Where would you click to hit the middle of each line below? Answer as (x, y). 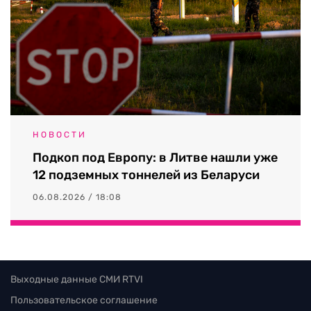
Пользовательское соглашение (84, 300)
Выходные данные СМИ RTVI (77, 279)
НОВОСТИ (60, 134)
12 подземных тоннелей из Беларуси (146, 175)
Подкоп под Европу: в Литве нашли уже (155, 157)
